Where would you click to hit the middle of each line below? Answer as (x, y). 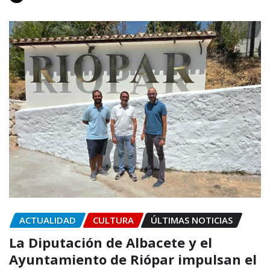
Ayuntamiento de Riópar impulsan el (133, 259)
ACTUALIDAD (48, 220)
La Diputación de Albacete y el (111, 242)
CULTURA (113, 220)
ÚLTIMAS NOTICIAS (192, 220)
